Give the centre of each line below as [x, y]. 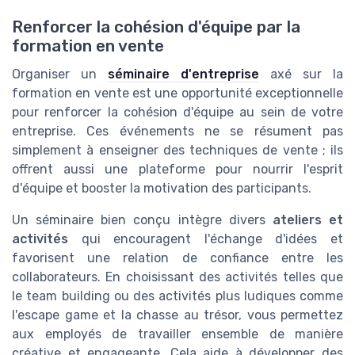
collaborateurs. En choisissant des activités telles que [177, 277]
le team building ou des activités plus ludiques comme [177, 296]
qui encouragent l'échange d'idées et [206, 239]
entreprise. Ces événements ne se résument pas [177, 131]
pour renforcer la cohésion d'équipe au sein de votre [177, 112]
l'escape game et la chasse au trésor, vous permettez [177, 315]
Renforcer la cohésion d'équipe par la [156, 27]
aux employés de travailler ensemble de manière [177, 334]
